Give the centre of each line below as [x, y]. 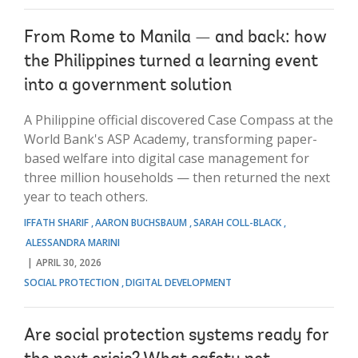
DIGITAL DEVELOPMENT [179, 282]
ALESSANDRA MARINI [73, 242]
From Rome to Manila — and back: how [175, 38]
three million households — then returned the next [177, 177]
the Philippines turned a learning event [171, 62]
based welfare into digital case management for [167, 158]
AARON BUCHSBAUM [141, 222]
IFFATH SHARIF [56, 222]
